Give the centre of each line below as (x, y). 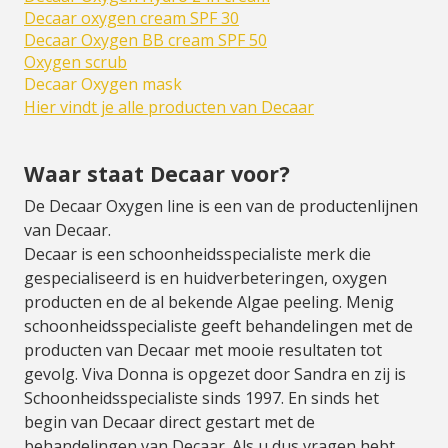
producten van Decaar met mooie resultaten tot (203, 350)
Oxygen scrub (75, 62)
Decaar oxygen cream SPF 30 (131, 18)
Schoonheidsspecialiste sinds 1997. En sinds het (201, 398)
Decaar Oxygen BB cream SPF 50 (145, 40)
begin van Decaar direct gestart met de (169, 422)
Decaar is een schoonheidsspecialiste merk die (197, 254)
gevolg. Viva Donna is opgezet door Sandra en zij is (215, 374)
